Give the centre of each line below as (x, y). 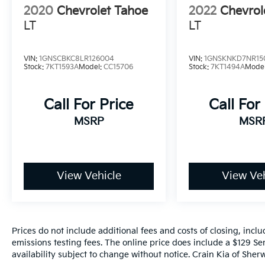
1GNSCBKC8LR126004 (77, 59)
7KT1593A (62, 67)
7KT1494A (228, 67)
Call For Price (89, 105)
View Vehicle (89, 176)
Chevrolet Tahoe (102, 12)
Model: (91, 67)
